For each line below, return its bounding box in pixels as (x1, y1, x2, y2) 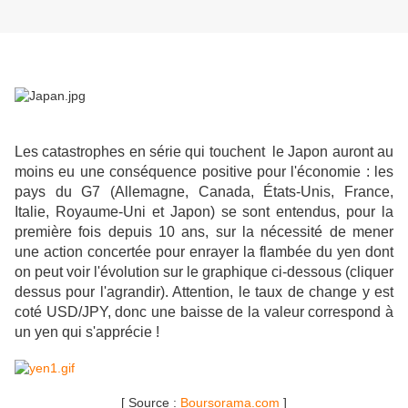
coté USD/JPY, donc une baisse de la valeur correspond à (15, 304, 393, 321)
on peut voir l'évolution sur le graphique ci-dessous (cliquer (15, 264, 393, 280)
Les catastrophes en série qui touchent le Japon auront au (15, 144, 393, 160)
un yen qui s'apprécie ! (15, 324, 159, 341)
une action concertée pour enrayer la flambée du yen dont (15, 244, 393, 260)
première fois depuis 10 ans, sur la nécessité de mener (15, 224, 393, 240)
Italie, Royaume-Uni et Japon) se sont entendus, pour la (15, 204, 393, 220)
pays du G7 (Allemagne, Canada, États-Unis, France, (15, 184, 393, 200)
